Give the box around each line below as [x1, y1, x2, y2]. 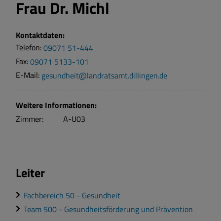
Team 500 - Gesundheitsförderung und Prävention [24, 203, 193, 215]
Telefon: [16, 41, 43, 54]
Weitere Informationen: [16, 99, 97, 111]
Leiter [16, 164, 45, 182]
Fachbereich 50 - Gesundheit [24, 189, 120, 201]
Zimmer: [16, 113, 43, 125]
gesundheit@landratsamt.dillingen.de [41, 69, 167, 81]
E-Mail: [16, 69, 41, 81]
